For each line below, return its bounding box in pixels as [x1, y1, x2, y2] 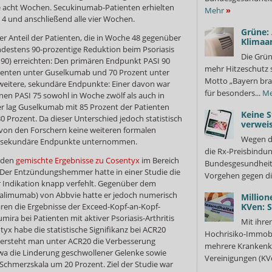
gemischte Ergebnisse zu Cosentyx [16, 154, 140, 166]
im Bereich [140, 154, 179, 166]
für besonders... [205, 87, 262, 98]
